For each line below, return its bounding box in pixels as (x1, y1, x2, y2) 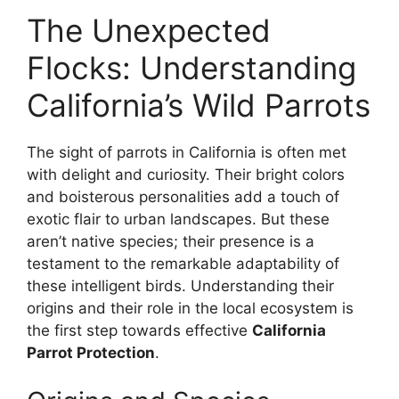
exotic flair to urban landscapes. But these (27, 209, 330, 228)
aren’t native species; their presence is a (27, 232, 314, 250)
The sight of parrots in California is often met (27, 142, 346, 161)
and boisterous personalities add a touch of (27, 187, 339, 206)
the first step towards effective (27, 321, 252, 339)
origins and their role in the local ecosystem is (27, 298, 354, 317)
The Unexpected (27, 11, 271, 49)
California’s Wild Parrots (27, 85, 370, 124)
